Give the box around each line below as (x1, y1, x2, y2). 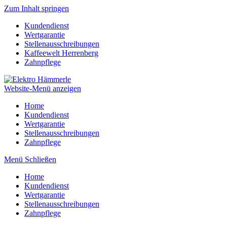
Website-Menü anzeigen (4, 84, 81, 93)
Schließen (25, 155, 56, 164)
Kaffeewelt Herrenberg (24, 49, 98, 57)
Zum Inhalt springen (4, 4, 69, 13)
